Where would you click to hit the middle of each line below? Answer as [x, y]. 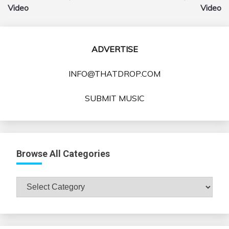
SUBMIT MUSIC [114, 98]
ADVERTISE [114, 49]
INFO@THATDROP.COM [114, 74]
